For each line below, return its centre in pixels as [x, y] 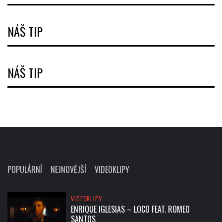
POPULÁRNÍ [25, 170]
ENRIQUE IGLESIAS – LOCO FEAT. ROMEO [131, 209]
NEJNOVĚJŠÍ [68, 170]
